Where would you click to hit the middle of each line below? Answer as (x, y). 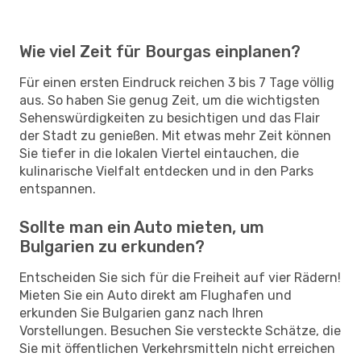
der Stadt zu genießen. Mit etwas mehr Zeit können (175, 135)
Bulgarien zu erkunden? (112, 246)
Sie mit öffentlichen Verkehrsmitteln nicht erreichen (177, 348)
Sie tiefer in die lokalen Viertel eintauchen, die (159, 153)
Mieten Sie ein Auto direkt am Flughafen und (156, 295)
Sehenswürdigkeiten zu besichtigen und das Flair (170, 118)
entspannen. (58, 189)
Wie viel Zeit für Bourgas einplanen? (160, 51)
